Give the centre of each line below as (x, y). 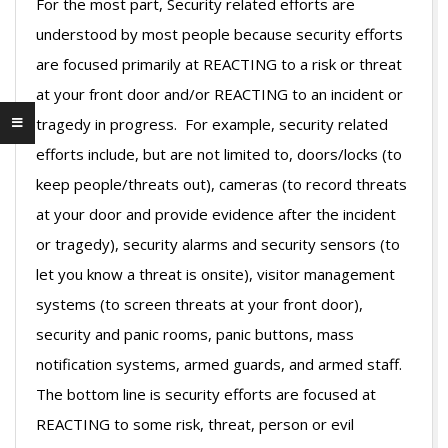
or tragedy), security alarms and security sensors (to (218, 244)
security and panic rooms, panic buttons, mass (195, 334)
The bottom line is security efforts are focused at (206, 394)
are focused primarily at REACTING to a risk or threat (219, 64)
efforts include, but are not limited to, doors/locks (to (219, 154)
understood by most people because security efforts (219, 34)
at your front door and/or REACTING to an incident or (219, 94)
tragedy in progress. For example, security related (212, 124)
